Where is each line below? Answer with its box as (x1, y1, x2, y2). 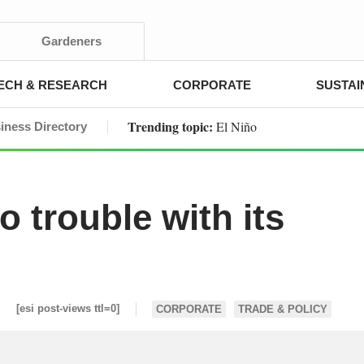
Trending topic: (128, 117, 216, 136)
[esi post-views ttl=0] (16, 302, 119, 314)
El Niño (216, 118, 257, 135)
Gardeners (41, 34, 102, 48)
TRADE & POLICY (238, 302, 327, 315)
